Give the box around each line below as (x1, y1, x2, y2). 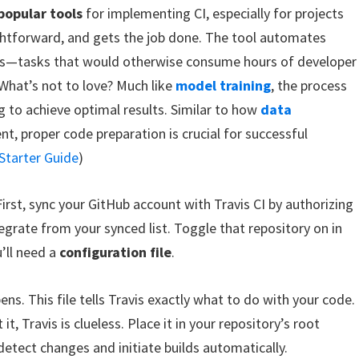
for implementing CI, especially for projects (83, 3, 345, 22)
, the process (271, 75, 348, 95)
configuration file (59, 243, 172, 262)
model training (175, 75, 272, 95)
